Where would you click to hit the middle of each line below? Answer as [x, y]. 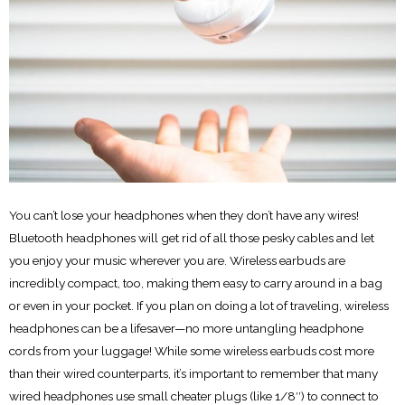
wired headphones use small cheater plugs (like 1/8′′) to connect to [194, 396]
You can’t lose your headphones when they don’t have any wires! [184, 215]
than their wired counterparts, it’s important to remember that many [193, 373]
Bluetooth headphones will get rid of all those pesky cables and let [192, 237]
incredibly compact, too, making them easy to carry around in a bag [196, 283]
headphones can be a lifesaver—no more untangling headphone [186, 328]
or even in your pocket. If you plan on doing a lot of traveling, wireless [199, 305]
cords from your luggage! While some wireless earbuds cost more [192, 350]
